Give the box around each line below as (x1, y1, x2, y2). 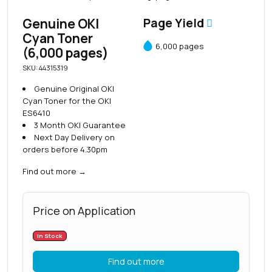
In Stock (37, 231, 63, 240)
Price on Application (33, 203, 135, 218)
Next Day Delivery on (33, 131, 115, 143)
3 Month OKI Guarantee (33, 119, 126, 131)
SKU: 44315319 (22, 63, 68, 72)
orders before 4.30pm (22, 143, 107, 155)
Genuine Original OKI (33, 83, 114, 94)
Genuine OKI (22, 15, 99, 32)
